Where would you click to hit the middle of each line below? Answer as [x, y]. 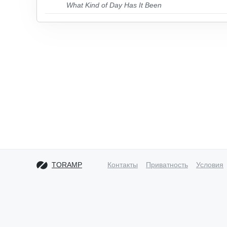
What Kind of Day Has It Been [114, 5]
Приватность [167, 165]
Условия [210, 165]
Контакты [123, 165]
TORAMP [67, 165]
